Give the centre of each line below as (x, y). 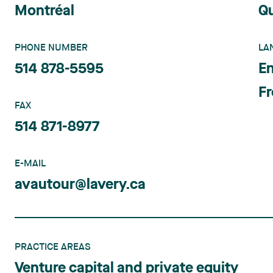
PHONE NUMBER (51, 48)
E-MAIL (30, 164)
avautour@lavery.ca (80, 185)
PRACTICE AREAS (53, 247)
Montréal (44, 12)
